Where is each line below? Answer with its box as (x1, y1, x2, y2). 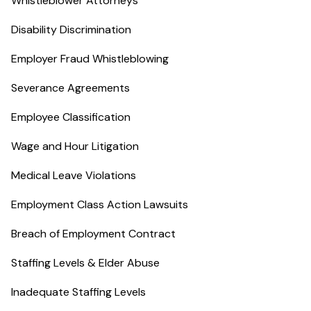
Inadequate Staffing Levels (11, 285, 146, 299)
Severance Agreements (11, 81, 130, 95)
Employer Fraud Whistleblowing (11, 51, 169, 66)
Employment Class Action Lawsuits (11, 197, 188, 212)
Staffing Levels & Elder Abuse (11, 255, 160, 270)
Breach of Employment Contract (11, 226, 176, 241)
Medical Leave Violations (11, 168, 136, 183)
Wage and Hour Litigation (11, 139, 139, 153)
